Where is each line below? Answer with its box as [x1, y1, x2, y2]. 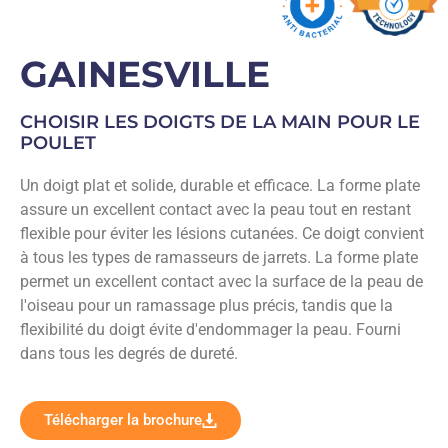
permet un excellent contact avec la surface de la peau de [20, 272, 423, 292]
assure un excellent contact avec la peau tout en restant [20, 200, 411, 220]
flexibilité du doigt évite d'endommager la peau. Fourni [20, 320, 401, 340]
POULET [20, 132, 96, 155]
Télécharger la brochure [44, 410, 202, 429]
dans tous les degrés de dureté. [20, 344, 238, 364]
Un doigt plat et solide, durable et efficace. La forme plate [20, 176, 420, 196]
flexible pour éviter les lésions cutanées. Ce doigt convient [20, 224, 424, 244]
